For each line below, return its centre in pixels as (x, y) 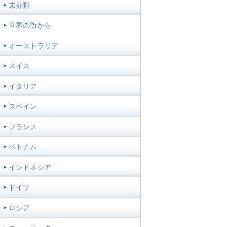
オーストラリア (33, 45)
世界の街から (30, 25)
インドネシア (30, 167)
